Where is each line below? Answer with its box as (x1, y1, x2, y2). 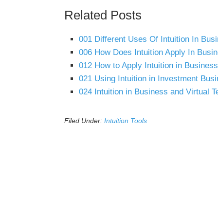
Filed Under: (64, 117, 104, 125)
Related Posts (64, 8, 142, 22)
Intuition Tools (104, 117, 147, 125)
